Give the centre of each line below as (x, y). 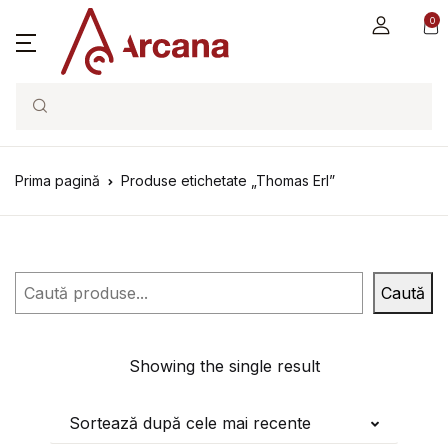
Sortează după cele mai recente (190, 423)
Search (42, 117)
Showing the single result (224, 366)
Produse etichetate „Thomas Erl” (228, 180)
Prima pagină (57, 180)
